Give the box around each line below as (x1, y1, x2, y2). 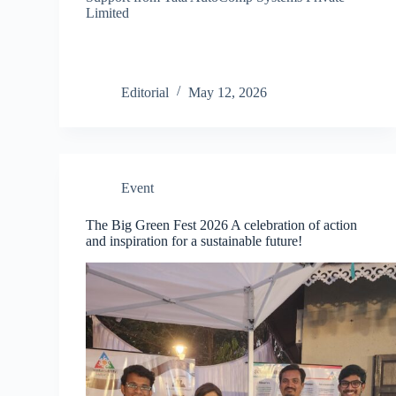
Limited (86, 4, 130, 20)
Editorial (121, 84, 170, 100)
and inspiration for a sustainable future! (86, 232, 303, 248)
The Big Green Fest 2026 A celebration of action (86, 217, 358, 232)
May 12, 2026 (188, 84, 268, 100)
